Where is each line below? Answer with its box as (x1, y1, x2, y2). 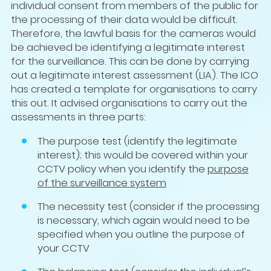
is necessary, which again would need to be (37, 212, 250, 227)
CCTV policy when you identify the (37, 161, 207, 176)
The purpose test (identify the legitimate (37, 133, 237, 148)
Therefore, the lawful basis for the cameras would (10, 26, 256, 41)
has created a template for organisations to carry (10, 82, 257, 97)
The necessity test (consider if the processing (37, 198, 260, 214)
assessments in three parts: (10, 109, 146, 125)
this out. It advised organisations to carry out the (10, 96, 247, 111)
